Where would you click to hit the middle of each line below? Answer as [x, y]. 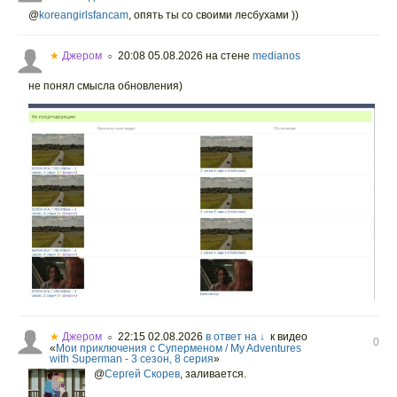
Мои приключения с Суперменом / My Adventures [179, 348]
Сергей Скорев [142, 374]
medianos [276, 56]
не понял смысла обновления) [105, 86]
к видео [286, 336]
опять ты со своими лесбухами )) [215, 15]
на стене [228, 56]
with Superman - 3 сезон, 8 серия [132, 358]
